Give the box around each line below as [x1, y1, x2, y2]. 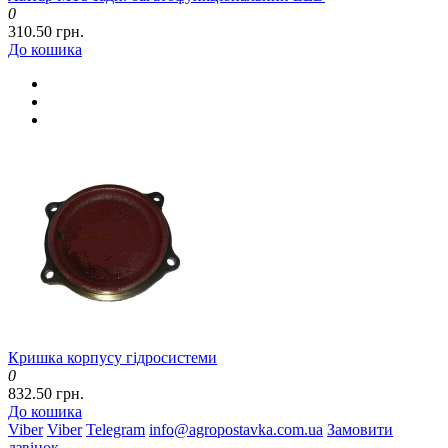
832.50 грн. [8, 385, 84, 403]
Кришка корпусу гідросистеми [8, 349, 217, 367]
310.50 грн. [8, 23, 84, 41]
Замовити [327, 421, 393, 439]
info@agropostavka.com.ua [149, 421, 323, 439]
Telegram [86, 421, 145, 439]
